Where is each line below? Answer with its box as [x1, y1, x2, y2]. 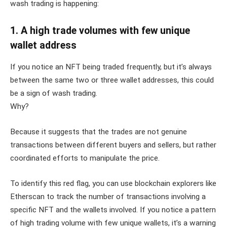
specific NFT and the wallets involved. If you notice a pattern [10, 205, 216, 214]
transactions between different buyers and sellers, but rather [10, 140, 216, 149]
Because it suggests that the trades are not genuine [10, 127, 187, 136]
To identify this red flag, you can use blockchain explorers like [10, 178, 216, 188]
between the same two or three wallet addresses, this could [10, 75, 214, 85]
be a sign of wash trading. [10, 89, 97, 98]
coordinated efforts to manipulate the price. [10, 153, 160, 163]
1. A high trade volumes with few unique [10, 25, 190, 37]
